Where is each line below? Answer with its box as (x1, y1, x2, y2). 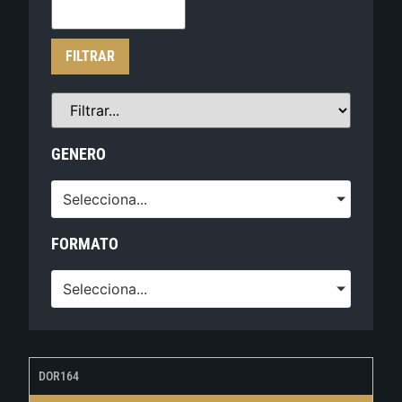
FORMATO (51, 234, 119, 254)
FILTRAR (66, 48, 116, 66)
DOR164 (39, 369, 80, 384)
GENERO (51, 144, 107, 164)
